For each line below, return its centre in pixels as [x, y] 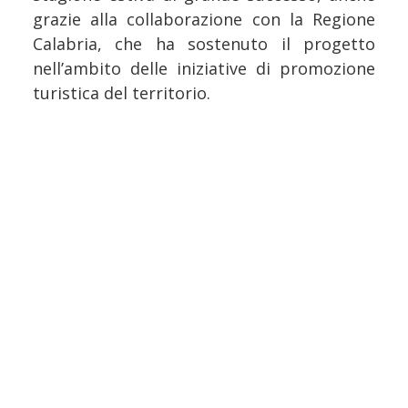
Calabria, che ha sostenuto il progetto [204, 44]
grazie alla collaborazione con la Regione [204, 20]
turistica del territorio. [122, 93]
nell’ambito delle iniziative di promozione [204, 69]
